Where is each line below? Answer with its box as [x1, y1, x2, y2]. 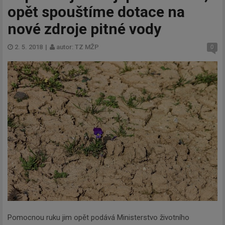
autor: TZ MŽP [55, 43, 99, 51]
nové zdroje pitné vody [8, 20, 161, 38]
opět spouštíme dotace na [8, 3, 185, 21]
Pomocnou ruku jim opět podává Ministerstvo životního [8, 212, 189, 222]
